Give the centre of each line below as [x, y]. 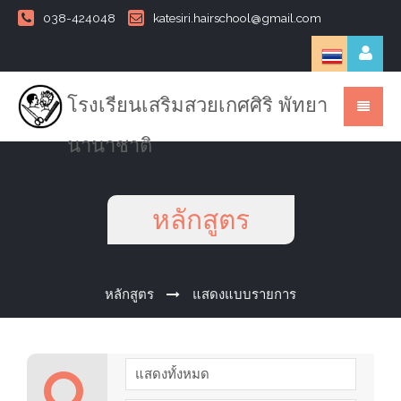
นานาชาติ [110, 145]
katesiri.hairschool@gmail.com [237, 18]
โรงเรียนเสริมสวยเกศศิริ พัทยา [197, 104]
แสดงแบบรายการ [244, 294]
